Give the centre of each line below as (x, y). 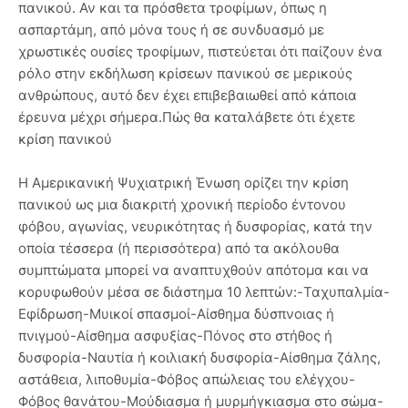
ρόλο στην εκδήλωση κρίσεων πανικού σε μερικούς (185, 74)
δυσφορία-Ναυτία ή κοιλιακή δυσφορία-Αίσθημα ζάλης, (199, 358)
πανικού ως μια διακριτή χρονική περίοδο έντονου (182, 205)
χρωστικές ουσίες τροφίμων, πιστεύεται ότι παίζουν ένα (200, 52)
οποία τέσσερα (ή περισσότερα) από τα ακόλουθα (179, 249)
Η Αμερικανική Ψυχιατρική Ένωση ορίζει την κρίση (184, 183)
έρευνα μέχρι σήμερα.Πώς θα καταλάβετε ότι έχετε (187, 117)
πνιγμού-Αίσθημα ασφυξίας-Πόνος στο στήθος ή (175, 336)
